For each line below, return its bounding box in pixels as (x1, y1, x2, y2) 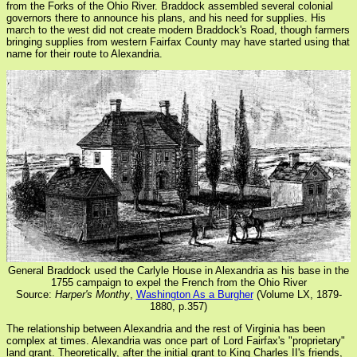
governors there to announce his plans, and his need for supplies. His (6, 12, 326, 25)
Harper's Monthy (54, 288, 130, 300)
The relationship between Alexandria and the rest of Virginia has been (6, 322, 325, 335)
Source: (15, 288, 55, 300)
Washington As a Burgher (135, 288, 253, 300)
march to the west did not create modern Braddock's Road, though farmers (6, 24, 350, 37)
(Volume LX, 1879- (253, 288, 342, 300)
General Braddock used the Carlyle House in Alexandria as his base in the (8, 264, 349, 277)
